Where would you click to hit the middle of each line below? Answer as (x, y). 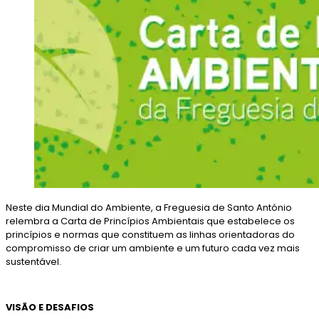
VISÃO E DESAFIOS (50, 308)
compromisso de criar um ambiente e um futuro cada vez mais (153, 249)
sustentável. (33, 262)
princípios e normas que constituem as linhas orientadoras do (150, 235)
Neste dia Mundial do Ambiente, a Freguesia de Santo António (149, 208)
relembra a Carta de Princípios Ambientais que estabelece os (150, 221)
